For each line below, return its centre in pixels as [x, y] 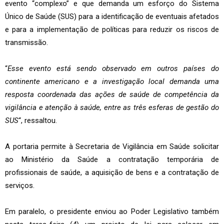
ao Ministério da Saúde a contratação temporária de [112, 159]
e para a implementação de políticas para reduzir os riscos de [112, 29]
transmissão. [26, 42]
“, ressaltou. [38, 120]
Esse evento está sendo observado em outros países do [113, 68]
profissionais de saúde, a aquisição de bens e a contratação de [112, 172]
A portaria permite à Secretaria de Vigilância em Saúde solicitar [112, 146]
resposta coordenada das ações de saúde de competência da [112, 94]
